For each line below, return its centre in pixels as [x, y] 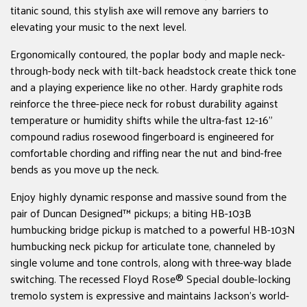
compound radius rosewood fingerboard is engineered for [142, 136]
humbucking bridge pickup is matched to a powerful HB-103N [153, 230]
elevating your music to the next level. [98, 27]
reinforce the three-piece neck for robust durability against [144, 103]
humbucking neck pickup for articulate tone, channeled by [143, 246]
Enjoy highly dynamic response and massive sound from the [148, 197]
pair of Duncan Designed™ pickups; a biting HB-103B [131, 213]
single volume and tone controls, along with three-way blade [151, 262]
